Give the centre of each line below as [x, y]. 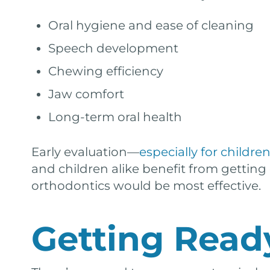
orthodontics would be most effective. [146, 186]
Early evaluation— [85, 152]
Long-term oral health [115, 117]
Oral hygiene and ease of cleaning [151, 25]
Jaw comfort [86, 94]
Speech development [113, 48]
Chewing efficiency [106, 71]
